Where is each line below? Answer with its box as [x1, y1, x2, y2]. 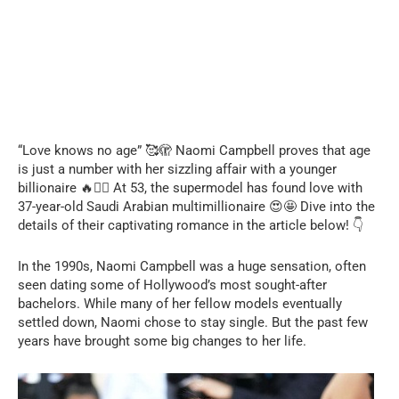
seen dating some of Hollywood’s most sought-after [18, 276, 327, 293]
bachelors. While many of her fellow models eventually [18, 295, 342, 312]
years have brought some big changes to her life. [18, 332, 306, 349]
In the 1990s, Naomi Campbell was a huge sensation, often [18, 257, 366, 274]
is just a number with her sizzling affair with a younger [18, 160, 337, 177]
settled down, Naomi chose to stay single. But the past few [18, 313, 368, 330]
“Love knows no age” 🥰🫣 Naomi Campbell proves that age [18, 142, 370, 159]
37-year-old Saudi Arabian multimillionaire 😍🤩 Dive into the [18, 198, 375, 215]
